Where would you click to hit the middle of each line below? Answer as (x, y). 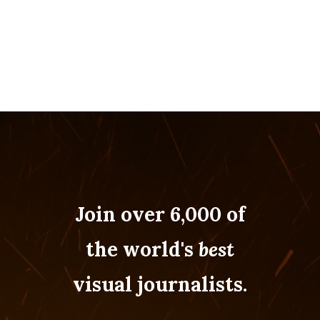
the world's (142, 249)
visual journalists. (160, 284)
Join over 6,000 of (160, 214)
